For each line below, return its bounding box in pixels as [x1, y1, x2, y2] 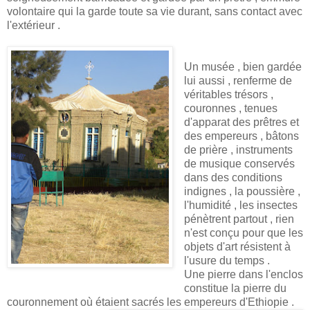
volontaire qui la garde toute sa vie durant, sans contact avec [7, 6, 302, 18]
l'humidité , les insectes [184, 199, 298, 212]
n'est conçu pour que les [184, 227, 303, 239]
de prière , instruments [184, 144, 293, 156]
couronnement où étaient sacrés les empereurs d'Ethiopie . [7, 296, 294, 309]
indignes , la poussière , [184, 185, 300, 198]
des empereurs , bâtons [184, 130, 299, 143]
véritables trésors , [184, 89, 273, 101]
